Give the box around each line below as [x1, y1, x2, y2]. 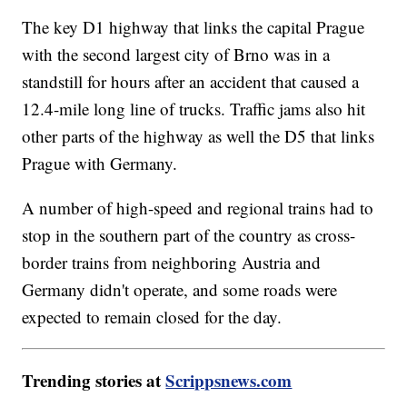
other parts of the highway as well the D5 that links [22, 124, 375, 148]
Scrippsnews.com [165, 368, 293, 393]
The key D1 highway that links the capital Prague [22, 15, 365, 39]
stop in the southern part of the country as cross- [22, 223, 356, 247]
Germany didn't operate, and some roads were [22, 278, 338, 302]
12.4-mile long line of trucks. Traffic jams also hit [22, 97, 366, 121]
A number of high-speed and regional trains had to [22, 196, 374, 220]
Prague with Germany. [22, 152, 178, 175]
